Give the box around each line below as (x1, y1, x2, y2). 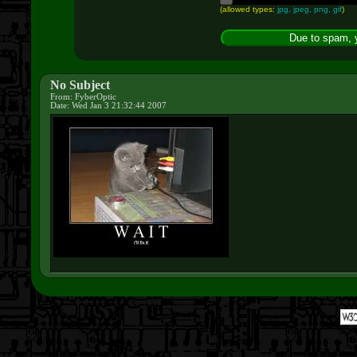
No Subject (50, 77, 111, 92)
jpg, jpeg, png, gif (277, 4, 342, 14)
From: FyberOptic (50, 92, 117, 101)
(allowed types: (219, 4, 277, 14)
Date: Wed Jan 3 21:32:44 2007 (50, 100, 167, 110)
